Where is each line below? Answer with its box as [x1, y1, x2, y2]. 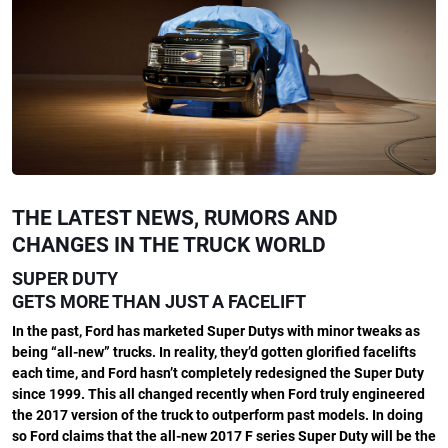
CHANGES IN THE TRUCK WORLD [12, 232, 326, 257]
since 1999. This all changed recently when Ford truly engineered [12, 385, 425, 403]
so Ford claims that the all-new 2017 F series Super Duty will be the [12, 427, 436, 445]
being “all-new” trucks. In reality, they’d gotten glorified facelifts [12, 343, 416, 361]
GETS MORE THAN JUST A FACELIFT [12, 290, 306, 312]
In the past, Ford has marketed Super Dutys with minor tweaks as [12, 322, 420, 340]
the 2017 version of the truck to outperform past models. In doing [12, 406, 423, 424]
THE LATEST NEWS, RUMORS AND [12, 205, 338, 230]
